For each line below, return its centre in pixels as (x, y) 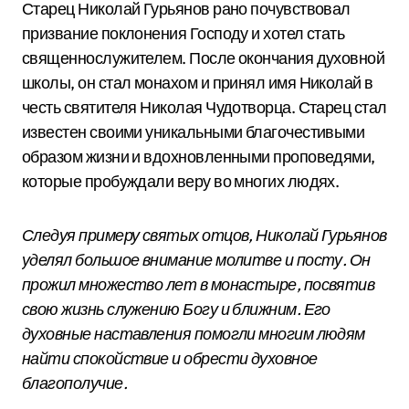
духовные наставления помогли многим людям (194, 334)
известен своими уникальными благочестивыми (194, 132)
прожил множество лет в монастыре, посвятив (199, 284)
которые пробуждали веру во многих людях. (181, 181)
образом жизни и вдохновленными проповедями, (199, 157)
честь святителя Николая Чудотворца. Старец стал (204, 107)
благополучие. (74, 383)
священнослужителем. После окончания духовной (204, 58)
